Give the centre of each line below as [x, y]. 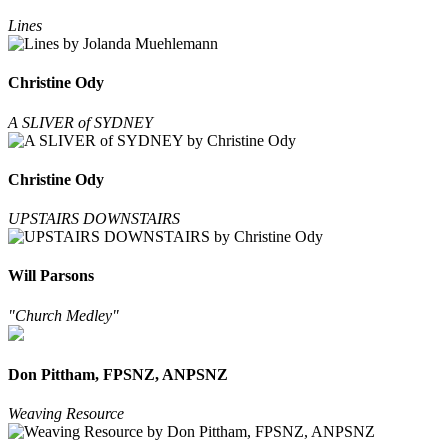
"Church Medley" [63, 315]
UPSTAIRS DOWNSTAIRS [94, 219]
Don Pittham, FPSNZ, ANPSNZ [118, 374]
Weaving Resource [66, 414]
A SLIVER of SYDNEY [80, 122]
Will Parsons [51, 276]
